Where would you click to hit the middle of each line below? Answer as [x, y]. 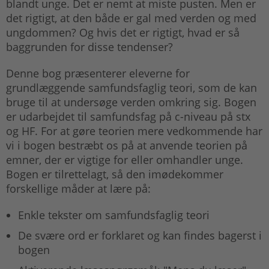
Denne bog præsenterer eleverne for [98, 73]
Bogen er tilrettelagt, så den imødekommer [115, 174]
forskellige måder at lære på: [78, 188]
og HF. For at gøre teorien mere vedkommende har [134, 131]
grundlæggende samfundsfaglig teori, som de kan [131, 87]
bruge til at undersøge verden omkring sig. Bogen [131, 102]
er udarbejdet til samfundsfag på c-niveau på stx [128, 116]
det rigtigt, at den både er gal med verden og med [131, 18]
